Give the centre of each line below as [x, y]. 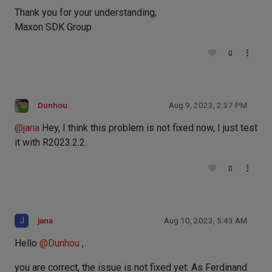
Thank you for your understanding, [86, 13]
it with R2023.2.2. [51, 143]
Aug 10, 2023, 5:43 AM [206, 221]
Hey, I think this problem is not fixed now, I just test [148, 128]
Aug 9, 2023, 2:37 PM [208, 106]
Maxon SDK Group [53, 27]
